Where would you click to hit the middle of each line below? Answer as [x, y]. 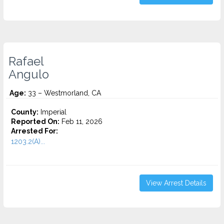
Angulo [29, 74]
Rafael [26, 61]
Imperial [52, 112]
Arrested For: [34, 131]
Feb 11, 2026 [81, 121]
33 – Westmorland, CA [63, 93]
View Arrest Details [176, 183]
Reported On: [35, 121]
